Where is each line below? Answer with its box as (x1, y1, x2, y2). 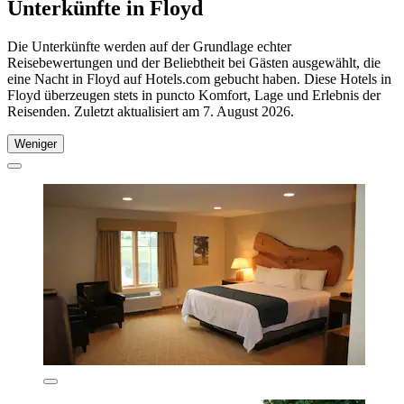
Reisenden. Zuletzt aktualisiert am (7, 103, 203, 119)
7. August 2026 (203, 103, 290, 119)
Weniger (14, 136, 57, 151)
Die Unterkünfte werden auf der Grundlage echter (7, 38, 291, 54)
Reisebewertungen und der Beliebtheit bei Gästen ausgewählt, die (7, 54, 381, 70)
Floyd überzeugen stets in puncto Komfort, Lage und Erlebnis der (7, 87, 381, 103)
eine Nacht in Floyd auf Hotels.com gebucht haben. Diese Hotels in (7, 70, 391, 87)
